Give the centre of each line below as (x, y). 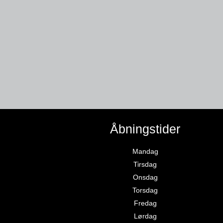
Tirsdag (145, 165)
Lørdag (145, 216)
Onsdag (145, 177)
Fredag (145, 203)
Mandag (145, 152)
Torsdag (145, 190)
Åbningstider (145, 129)
